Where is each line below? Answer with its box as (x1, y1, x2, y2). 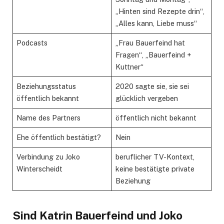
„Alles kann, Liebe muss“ (115, 18, 197, 27)
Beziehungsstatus (16, 81, 76, 90)
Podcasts (16, 38, 48, 47)
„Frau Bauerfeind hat (115, 38, 185, 47)
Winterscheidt (16, 164, 63, 173)
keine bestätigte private (115, 164, 195, 173)
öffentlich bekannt (16, 93, 79, 102)
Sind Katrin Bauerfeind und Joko (12, 208, 182, 222)
